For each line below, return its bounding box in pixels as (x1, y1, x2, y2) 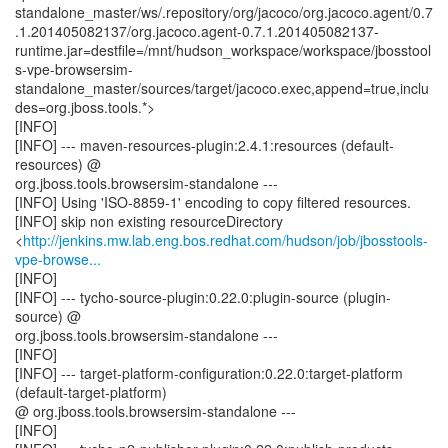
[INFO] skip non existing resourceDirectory (15, 211, 283, 231)
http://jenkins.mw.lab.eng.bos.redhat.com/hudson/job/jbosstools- (23, 230, 428, 250)
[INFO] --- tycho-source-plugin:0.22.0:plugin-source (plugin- (15, 287, 391, 307)
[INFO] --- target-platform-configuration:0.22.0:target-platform (15, 363, 403, 383)
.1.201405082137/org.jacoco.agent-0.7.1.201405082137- (15, 21, 379, 41)
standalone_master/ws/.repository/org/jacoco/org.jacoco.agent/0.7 (15, 2, 433, 22)
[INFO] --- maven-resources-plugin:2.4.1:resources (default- (15, 135, 394, 155)
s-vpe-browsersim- (15, 59, 133, 79)
